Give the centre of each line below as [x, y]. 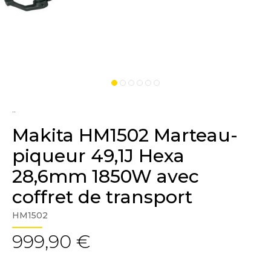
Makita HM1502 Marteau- [125, 135]
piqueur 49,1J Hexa [98, 156]
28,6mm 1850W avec [106, 176]
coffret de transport [102, 197]
